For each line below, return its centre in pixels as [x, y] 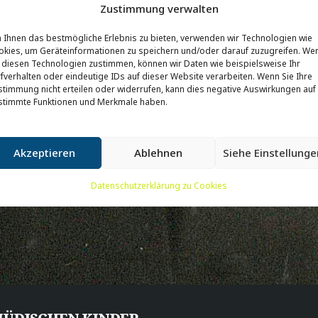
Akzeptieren [44, 153]
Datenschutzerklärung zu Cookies [159, 185]
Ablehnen [158, 153]
